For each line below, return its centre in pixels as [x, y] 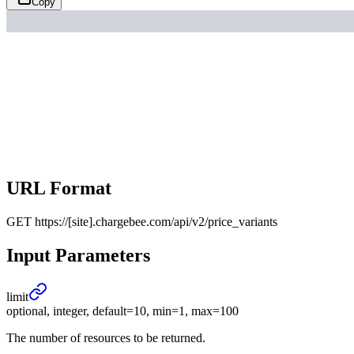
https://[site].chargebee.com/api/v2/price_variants [156, 222]
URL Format [59, 188]
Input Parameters [78, 255]
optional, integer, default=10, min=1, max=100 [122, 311]
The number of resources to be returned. [106, 337]
